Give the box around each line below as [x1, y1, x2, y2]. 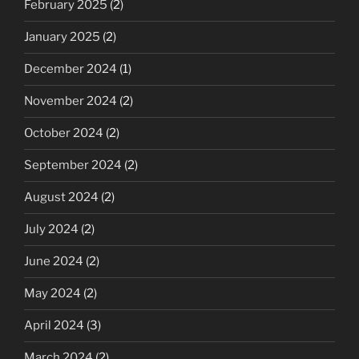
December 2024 [24, 62, 117, 77]
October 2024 [24, 126, 103, 141]
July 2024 [24, 222, 79, 237]
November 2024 [24, 94, 117, 109]
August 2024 [24, 190, 99, 205]
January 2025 [24, 30, 100, 45]
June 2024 [24, 254, 83, 269]
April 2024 [24, 318, 84, 333]
